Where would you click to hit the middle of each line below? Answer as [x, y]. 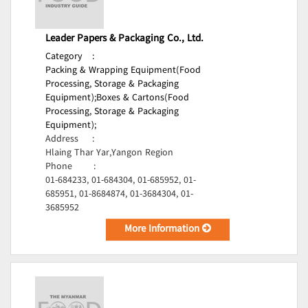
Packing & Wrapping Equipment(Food [123, 71]
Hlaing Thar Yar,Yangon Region [109, 153]
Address [62, 140]
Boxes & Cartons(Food [143, 98]
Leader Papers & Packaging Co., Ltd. [124, 39]
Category [64, 57]
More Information [164, 230]
